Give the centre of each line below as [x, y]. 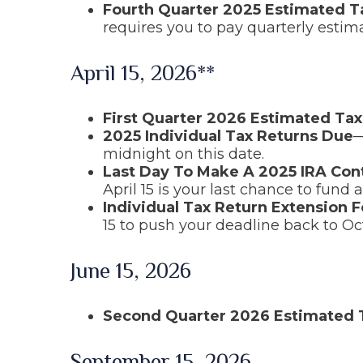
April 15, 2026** [143, 73]
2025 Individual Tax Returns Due [228, 137]
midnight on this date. [184, 154]
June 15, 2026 [131, 271]
